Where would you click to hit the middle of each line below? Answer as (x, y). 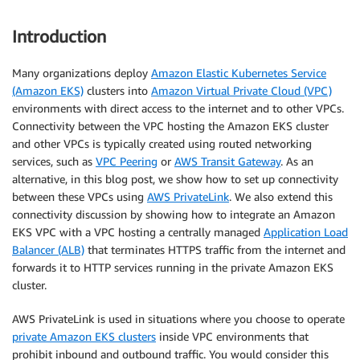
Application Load (306, 231)
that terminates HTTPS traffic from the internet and (215, 249)
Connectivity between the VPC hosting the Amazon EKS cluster (170, 125)
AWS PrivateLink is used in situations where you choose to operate (178, 318)
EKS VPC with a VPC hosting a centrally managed (138, 231)
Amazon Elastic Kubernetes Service (239, 72)
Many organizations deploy (82, 72)
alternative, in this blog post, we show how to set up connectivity (175, 178)
